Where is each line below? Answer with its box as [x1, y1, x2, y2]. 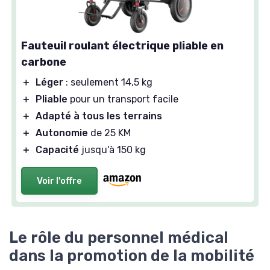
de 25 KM [88, 127, 131, 139]
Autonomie [36, 127, 88, 139]
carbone [21, 55, 66, 69]
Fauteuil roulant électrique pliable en [21, 39, 224, 52]
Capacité [36, 143, 79, 155]
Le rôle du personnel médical [9, 228, 228, 246]
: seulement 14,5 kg [63, 76, 152, 88]
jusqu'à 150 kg [79, 143, 146, 155]
